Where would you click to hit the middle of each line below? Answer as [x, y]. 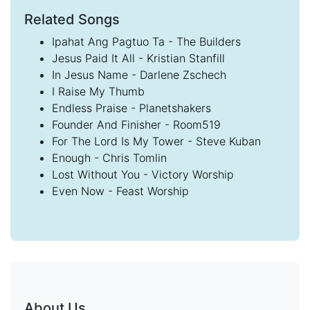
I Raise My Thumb [98, 91]
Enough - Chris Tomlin [109, 158]
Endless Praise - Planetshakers [131, 108]
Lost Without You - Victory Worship [143, 174]
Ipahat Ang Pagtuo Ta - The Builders [146, 42]
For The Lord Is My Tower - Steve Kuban [156, 141]
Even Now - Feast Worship [120, 191]
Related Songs [72, 19]
